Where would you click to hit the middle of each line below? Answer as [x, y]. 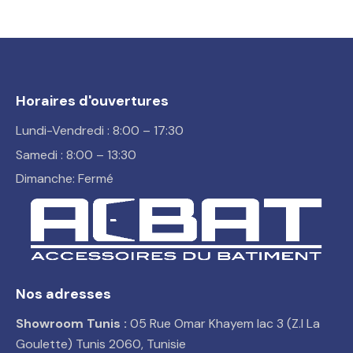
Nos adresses [63, 294]
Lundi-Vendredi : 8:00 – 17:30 [100, 131]
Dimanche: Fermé [65, 179]
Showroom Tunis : [71, 324]
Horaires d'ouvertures [92, 100]
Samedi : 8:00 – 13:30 [76, 154]
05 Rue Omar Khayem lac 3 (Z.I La [223, 324]
